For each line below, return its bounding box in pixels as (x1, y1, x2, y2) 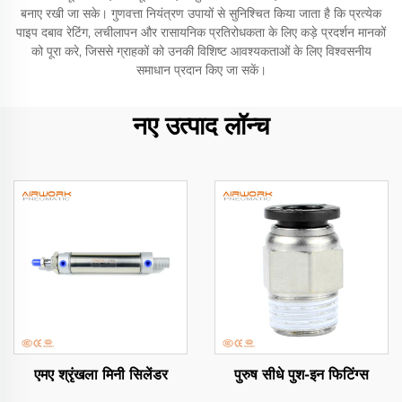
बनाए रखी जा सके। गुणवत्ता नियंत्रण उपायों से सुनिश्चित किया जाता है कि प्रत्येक (21, 4, 381, 22)
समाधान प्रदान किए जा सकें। (135, 61, 267, 78)
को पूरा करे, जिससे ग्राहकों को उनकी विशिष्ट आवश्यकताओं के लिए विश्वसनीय (31, 42, 371, 59)
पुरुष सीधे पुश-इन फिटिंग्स (234, 365, 369, 383)
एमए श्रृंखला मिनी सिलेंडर (33, 365, 168, 383)
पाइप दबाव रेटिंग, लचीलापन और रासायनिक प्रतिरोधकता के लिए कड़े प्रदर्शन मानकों (16, 23, 386, 40)
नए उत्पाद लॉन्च (133, 109, 269, 141)
